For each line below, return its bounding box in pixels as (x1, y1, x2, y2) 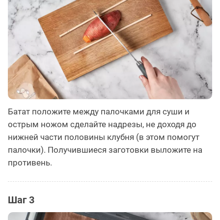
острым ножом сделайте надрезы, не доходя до (8, 119, 196, 130)
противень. (8, 158, 52, 168)
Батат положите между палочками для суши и (8, 107, 190, 117)
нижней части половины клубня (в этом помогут (8, 132, 199, 142)
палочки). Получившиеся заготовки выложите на (8, 145, 202, 155)
